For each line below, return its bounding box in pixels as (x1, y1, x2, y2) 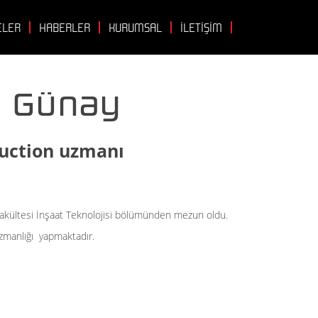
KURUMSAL (109, 21, 162, 35)
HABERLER (39, 21, 90, 35)
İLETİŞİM (180, 21, 222, 35)
